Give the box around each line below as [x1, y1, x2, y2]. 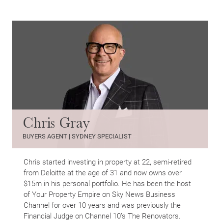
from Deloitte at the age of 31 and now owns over [24, 167, 182, 178]
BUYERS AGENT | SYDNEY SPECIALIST [23, 132, 132, 141]
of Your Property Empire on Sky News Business [24, 189, 175, 199]
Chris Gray [23, 114, 90, 132]
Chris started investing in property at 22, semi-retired [24, 157, 192, 167]
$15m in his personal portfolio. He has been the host [24, 178, 191, 189]
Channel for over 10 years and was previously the [24, 200, 181, 210]
